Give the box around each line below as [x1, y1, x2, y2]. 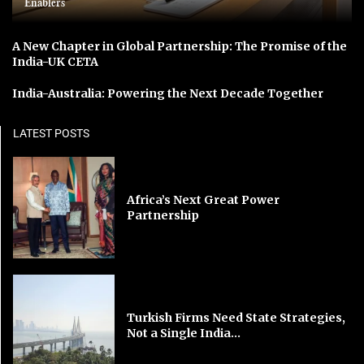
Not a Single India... [127, 325, 241, 340]
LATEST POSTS [13, 126, 89, 140]
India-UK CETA [12, 54, 98, 69]
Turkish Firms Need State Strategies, [127, 310, 346, 325]
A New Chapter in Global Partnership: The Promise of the [12, 38, 347, 54]
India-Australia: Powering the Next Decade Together [12, 85, 323, 101]
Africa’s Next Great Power [127, 192, 280, 207]
